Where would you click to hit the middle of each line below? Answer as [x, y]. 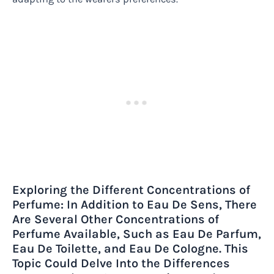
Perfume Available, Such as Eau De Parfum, [137, 234]
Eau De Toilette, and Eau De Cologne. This [130, 248]
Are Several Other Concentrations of [116, 219]
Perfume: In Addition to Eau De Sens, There [135, 204]
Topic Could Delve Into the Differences [121, 263]
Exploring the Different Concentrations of [131, 190]
